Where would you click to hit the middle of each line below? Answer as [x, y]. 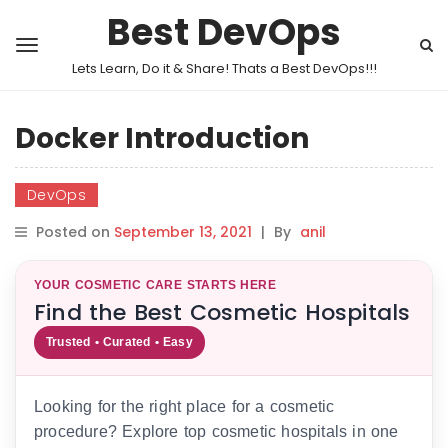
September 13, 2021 [183, 232]
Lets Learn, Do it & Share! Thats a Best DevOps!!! [224, 68]
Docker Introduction [162, 138]
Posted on [75, 232]
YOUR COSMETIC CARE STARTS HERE [155, 285]
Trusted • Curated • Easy [119, 342]
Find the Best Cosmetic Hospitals [222, 312]
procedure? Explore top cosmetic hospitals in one [216, 431]
